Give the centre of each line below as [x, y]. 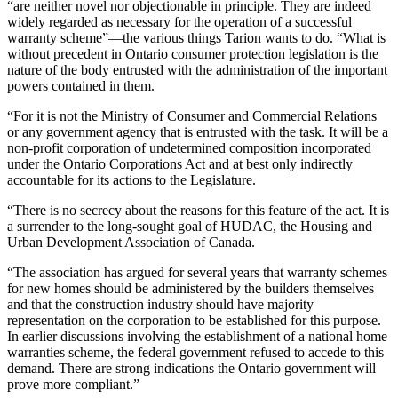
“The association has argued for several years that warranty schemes [197, 273]
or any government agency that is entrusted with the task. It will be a [198, 132]
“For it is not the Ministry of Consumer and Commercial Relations [192, 116]
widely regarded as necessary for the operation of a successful [179, 22]
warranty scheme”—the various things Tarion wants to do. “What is [196, 38]
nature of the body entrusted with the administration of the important [197, 70]
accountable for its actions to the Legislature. [131, 180]
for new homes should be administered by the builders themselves [191, 289]
